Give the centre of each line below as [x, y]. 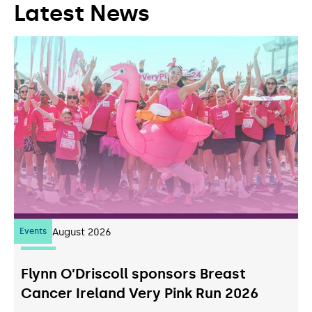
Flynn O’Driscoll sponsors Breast [133, 273]
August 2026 [82, 232]
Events [33, 231]
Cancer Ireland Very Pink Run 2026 [140, 293]
